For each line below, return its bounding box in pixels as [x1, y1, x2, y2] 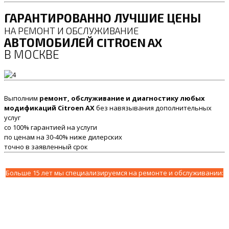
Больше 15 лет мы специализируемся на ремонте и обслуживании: [6, 168, 223, 178]
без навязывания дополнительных [95, 103, 212, 113]
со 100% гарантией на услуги [4, 123, 97, 132]
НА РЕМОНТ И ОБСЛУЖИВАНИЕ [4, 25, 139, 37]
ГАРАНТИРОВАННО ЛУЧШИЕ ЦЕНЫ [4, 11, 201, 26]
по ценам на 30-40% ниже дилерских [4, 132, 122, 142]
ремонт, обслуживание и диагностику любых [39, 94, 205, 103]
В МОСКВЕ [4, 47, 59, 62]
